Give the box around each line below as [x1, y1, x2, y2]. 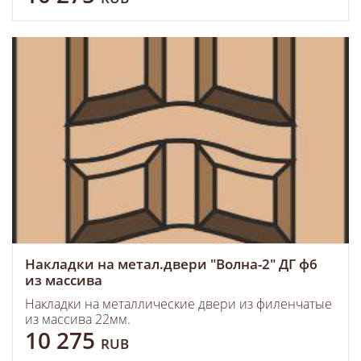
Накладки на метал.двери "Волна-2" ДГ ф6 [25, 255, 317, 273]
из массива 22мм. [25, 310, 131, 328]
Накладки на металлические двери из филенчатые [25, 295, 332, 313]
